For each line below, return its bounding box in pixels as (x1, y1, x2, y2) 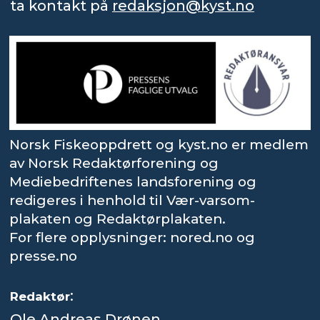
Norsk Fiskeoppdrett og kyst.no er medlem (9, 136, 309, 154)
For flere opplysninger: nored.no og (9, 229, 256, 246)
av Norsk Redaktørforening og (9, 155, 219, 172)
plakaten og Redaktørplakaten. (9, 211, 226, 228)
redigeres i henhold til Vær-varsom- (9, 192, 256, 209)
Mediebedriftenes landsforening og (9, 174, 257, 191)
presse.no (9, 248, 78, 265)
